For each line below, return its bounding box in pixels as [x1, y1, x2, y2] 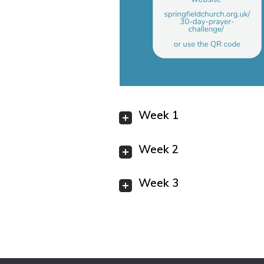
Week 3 [138, 176, 179, 190]
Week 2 [138, 141, 179, 156]
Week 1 [138, 108, 179, 122]
